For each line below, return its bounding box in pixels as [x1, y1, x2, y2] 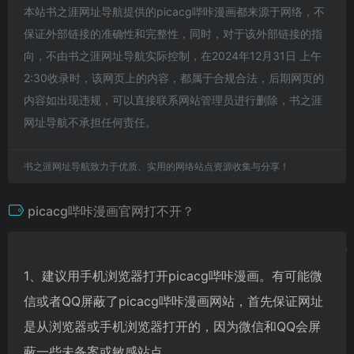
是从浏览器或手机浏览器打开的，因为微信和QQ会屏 [24, 318, 321, 334]
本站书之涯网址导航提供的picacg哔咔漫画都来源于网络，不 [24, 4, 325, 18]
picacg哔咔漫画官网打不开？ [28, 202, 194, 219]
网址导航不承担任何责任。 [24, 115, 156, 129]
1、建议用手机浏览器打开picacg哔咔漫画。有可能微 [24, 267, 322, 284]
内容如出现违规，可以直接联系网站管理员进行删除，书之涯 [24, 92, 322, 107]
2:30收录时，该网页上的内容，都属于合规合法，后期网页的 [24, 70, 324, 85]
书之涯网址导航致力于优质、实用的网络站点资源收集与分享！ [24, 160, 289, 172]
